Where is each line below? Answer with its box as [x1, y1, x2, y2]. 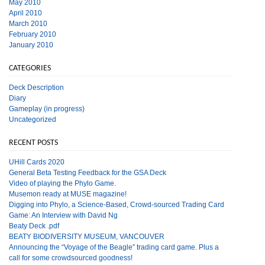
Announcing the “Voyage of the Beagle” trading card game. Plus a [9, 243, 219, 251]
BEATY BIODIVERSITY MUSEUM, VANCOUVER [9, 232, 164, 241]
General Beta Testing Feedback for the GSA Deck [9, 169, 166, 177]
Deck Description [9, 83, 64, 92]
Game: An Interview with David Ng [9, 211, 118, 219]
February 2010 [9, 30, 56, 38]
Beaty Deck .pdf [9, 222, 59, 230]
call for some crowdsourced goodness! [9, 254, 132, 262]
